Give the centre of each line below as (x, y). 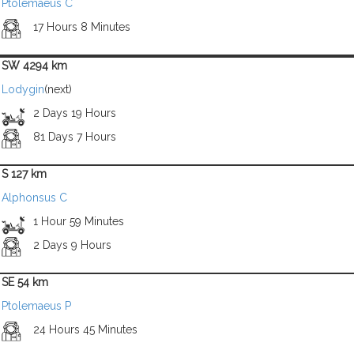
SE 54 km (25, 282)
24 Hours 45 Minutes (85, 330)
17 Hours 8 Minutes (81, 27)
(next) (58, 89)
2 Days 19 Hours (74, 113)
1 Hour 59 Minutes (78, 221)
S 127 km (24, 174)
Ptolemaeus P (36, 306)
